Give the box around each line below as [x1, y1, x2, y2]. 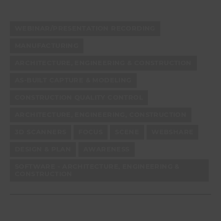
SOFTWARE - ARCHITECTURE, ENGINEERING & [15, 162, 180, 170]
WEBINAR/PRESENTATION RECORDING [15, 24, 155, 32]
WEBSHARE [151, 128, 194, 136]
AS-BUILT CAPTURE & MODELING [15, 76, 132, 84]
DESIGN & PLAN [15, 145, 72, 153]
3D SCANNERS [15, 128, 67, 136]
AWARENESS [83, 145, 130, 153]
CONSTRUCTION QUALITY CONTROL [15, 93, 143, 101]
